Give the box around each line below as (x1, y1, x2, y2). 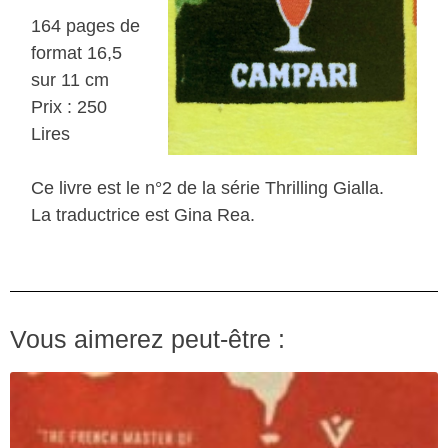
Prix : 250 (31, 97, 108, 118)
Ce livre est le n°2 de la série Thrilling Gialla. (31, 178, 385, 199)
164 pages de (31, 16, 141, 37)
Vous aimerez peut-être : (10, 325, 285, 354)
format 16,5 (31, 43, 123, 64)
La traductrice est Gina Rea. (31, 205, 256, 226)
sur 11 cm (31, 70, 110, 91)
